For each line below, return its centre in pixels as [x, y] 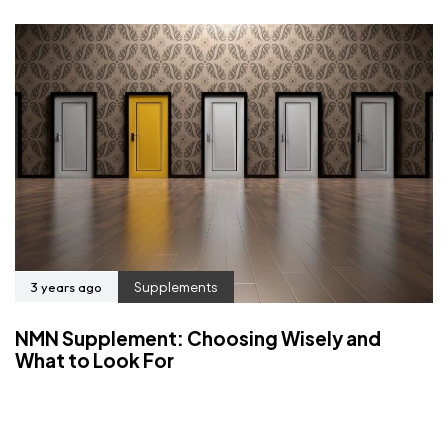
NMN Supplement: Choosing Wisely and [198, 337]
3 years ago [66, 286]
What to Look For [94, 359]
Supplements [176, 286]
